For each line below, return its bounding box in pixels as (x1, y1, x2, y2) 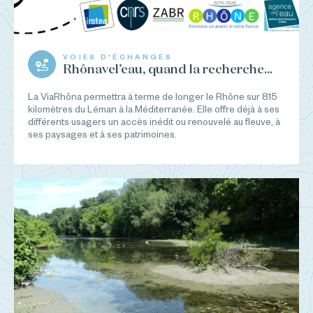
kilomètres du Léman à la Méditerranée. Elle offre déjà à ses (28, 103, 279, 115)
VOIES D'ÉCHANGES (63, 52, 173, 61)
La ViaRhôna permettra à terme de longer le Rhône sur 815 (28, 91, 277, 102)
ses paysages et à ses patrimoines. (28, 129, 177, 140)
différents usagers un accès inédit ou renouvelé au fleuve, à (28, 116, 280, 127)
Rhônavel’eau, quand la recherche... (63, 63, 272, 76)
